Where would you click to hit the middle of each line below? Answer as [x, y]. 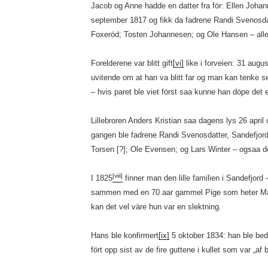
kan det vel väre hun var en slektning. [156, 207]
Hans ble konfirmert [124, 235]
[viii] [117, 176]
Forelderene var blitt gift [132, 63]
